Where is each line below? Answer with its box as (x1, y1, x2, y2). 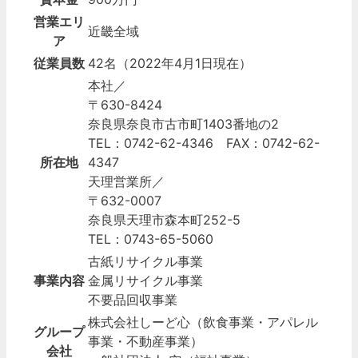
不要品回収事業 (88, 291, 177, 308)
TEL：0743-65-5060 (88, 230, 213, 247)
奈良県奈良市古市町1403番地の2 (88, 115, 279, 132)
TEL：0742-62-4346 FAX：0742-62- (88, 134, 320, 151)
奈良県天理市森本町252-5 (88, 211, 241, 228)
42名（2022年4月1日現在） (88, 54, 252, 71)
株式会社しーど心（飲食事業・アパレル (88, 313, 318, 330)
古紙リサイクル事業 (88, 253, 203, 269)
